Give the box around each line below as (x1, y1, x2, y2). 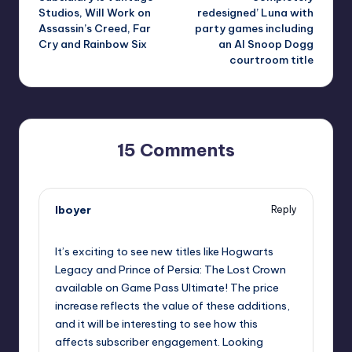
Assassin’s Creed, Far (38, 20, 151, 35)
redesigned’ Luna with (197, 5, 313, 20)
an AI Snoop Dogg (218, 36, 313, 51)
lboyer (55, 202, 91, 217)
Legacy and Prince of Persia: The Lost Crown (55, 262, 286, 277)
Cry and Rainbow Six (38, 36, 147, 51)
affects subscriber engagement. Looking (55, 334, 263, 349)
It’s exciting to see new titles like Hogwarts (55, 244, 273, 258)
